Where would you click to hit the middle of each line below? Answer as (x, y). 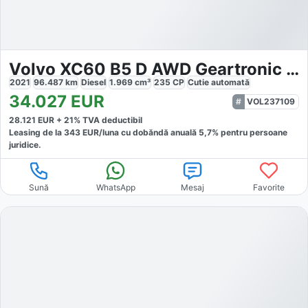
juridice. (25, 144)
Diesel (93, 82)
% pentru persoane (250, 132)
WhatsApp (115, 187)
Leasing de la (36, 132)
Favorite (269, 187)
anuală (185, 132)
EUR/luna (100, 132)
